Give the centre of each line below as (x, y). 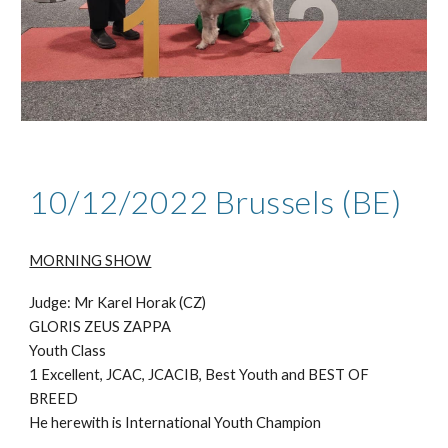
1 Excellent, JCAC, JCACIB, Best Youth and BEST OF (199, 374)
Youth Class (68, 350)
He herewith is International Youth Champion (175, 422)
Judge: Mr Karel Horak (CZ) (118, 302)
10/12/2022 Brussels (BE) (215, 201)
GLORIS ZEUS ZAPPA (100, 326)
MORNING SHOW (90, 260)
